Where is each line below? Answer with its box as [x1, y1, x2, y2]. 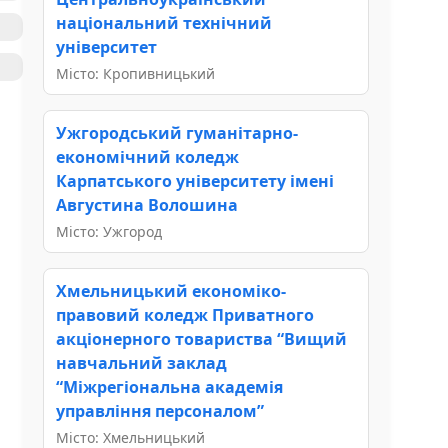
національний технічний [56, 11, 272, 34]
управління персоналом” [56, 399, 264, 422]
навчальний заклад [56, 351, 227, 374]
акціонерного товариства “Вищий [56, 327, 347, 350]
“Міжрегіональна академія [56, 375, 283, 398]
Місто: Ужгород [56, 221, 162, 241]
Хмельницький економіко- [56, 279, 286, 302]
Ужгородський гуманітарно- [56, 121, 298, 144]
